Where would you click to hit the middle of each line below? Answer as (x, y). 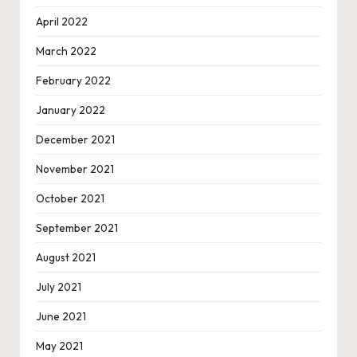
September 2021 (77, 228)
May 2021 (59, 345)
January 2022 (71, 110)
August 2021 (66, 257)
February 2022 (73, 80)
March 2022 (66, 51)
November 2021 (75, 169)
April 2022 (62, 21)
